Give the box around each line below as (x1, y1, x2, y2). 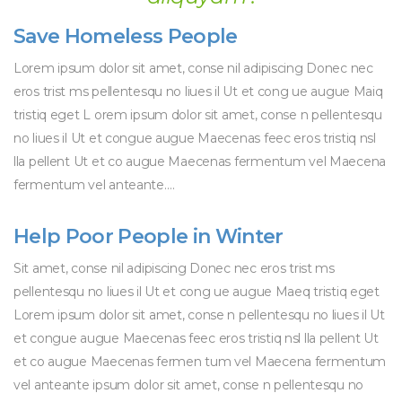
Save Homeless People (13, 24, 238, 48)
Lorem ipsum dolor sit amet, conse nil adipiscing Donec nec (13, 60, 373, 76)
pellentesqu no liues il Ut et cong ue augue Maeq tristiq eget (13, 284, 380, 300)
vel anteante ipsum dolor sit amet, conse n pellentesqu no (13, 377, 364, 393)
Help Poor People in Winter (13, 224, 284, 249)
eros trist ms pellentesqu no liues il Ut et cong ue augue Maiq (13, 83, 383, 100)
